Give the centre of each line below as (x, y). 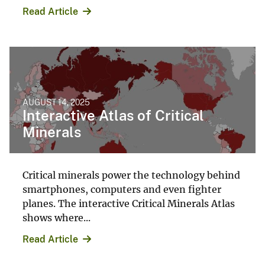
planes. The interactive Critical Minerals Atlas (129, 204)
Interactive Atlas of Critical (113, 116)
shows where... (56, 218)
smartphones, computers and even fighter (122, 190)
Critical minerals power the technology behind (131, 175)
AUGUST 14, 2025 (56, 103)
